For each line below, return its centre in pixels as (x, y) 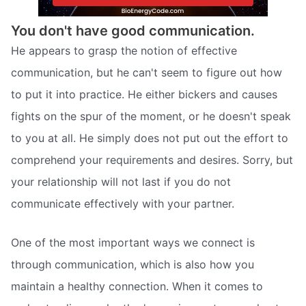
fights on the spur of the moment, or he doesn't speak (151, 116)
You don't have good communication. (133, 30)
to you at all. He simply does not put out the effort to (150, 138)
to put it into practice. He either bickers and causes (144, 94)
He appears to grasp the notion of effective (124, 50)
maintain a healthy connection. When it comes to (137, 287)
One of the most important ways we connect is (133, 243)
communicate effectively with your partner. (123, 203)
